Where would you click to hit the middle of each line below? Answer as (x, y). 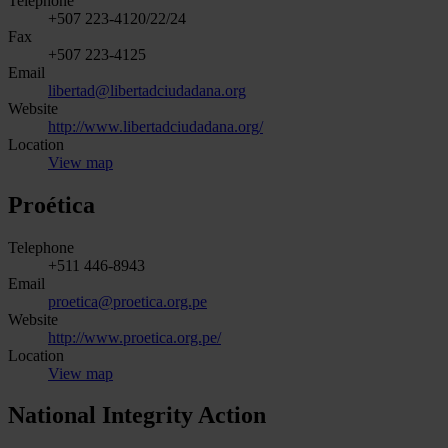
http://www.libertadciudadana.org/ (155, 126)
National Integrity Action (137, 415)
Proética (51, 204)
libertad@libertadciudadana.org (147, 90)
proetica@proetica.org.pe (127, 301)
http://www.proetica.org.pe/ (134, 337)
